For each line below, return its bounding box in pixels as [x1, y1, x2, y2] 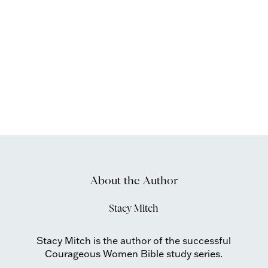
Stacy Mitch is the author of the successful [36, 234, 232, 246]
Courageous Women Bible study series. [45, 248, 223, 260]
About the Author [90, 174, 178, 187]
